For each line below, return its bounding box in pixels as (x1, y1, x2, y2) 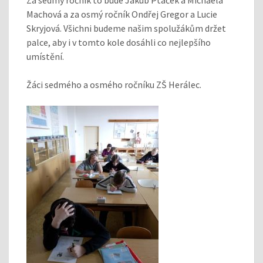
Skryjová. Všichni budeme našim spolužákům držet (26, 22, 226, 34)
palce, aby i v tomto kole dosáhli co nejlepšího (26, 36, 211, 48)
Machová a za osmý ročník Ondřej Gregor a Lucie (26, 8, 217, 20)
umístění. (26, 50, 64, 62)
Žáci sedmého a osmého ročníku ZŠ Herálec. (26, 78, 201, 90)
